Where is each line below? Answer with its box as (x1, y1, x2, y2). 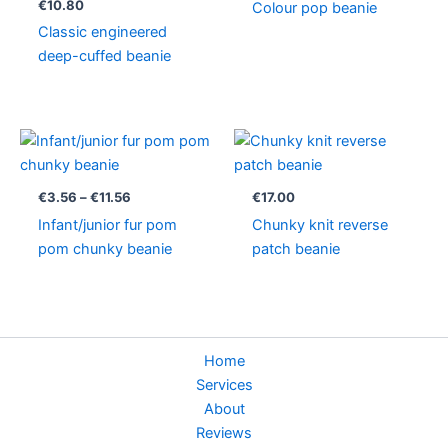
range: (129, 145, 171, 162)
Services (195, 376, 253, 394)
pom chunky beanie (37, 239, 172, 258)
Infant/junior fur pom (37, 215, 177, 234)
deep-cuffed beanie (37, 47, 171, 66)
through (129, 179, 180, 196)
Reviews (196, 424, 252, 442)
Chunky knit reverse (251, 215, 388, 234)
